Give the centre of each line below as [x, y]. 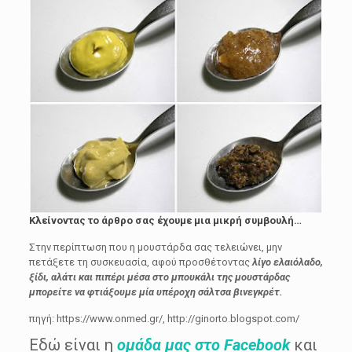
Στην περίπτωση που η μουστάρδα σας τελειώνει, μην [155, 247]
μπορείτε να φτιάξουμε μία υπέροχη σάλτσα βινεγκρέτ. [156, 292]
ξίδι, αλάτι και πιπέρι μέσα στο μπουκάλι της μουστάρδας [159, 277]
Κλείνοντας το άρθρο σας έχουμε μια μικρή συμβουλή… [165, 220]
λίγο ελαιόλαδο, [287, 262]
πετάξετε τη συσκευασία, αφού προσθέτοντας [140, 262]
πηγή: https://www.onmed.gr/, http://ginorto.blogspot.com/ [164, 319]
